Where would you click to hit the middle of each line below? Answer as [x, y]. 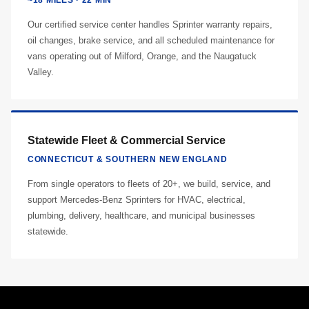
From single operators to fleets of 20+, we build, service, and [149, 184]
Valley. [41, 72]
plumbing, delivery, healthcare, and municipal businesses [141, 216]
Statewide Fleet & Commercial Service [127, 140]
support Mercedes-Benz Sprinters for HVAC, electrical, [137, 200]
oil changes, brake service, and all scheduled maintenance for [151, 40]
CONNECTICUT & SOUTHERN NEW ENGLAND [128, 159]
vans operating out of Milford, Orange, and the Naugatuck [142, 56]
